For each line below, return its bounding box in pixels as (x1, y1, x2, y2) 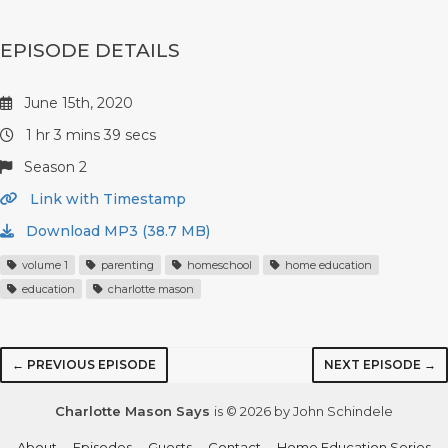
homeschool (184, 258, 252, 272)
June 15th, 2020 (20, 94, 133, 112)
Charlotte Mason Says (55, 403, 214, 419)
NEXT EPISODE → (324, 357, 436, 372)
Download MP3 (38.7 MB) (22, 222, 210, 240)
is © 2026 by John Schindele (214, 403, 393, 419)
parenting (98, 258, 154, 272)
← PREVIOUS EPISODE (12, 357, 156, 372)
